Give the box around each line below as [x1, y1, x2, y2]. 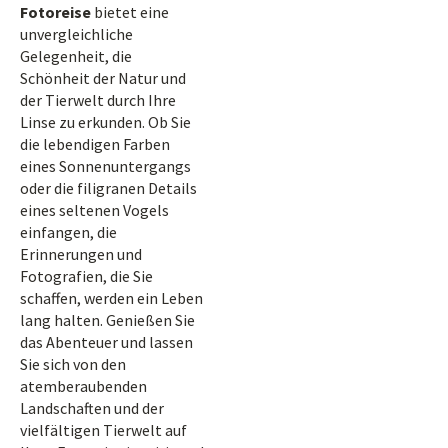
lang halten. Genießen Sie [20, 310, 195, 330]
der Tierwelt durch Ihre [20, 90, 176, 110]
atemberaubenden [20, 376, 147, 396]
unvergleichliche [20, 24, 133, 44]
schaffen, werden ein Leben [20, 288, 203, 308]
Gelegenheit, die [20, 46, 132, 66]
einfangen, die [20, 222, 117, 242]
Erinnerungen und [20, 244, 142, 264]
